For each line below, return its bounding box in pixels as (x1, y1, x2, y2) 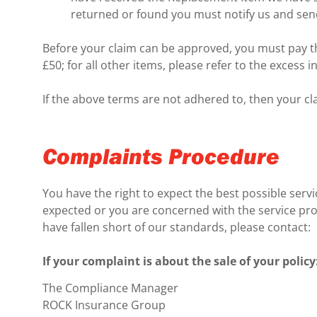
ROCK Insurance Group (42, 297, 166, 313)
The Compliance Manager (42, 280, 178, 296)
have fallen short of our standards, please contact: (42, 219, 311, 235)
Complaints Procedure (42, 141, 279, 170)
